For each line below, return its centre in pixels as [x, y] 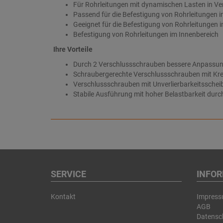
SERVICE [68, 174]
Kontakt [63, 197]
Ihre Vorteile [73, 49]
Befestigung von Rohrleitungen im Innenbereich [146, 34]
